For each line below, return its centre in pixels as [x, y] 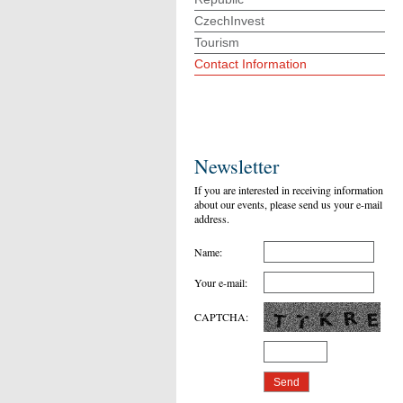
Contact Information [251, 64]
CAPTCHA [220, 316]
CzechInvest [229, 21]
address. [212, 218]
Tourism [217, 42]
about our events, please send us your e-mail [288, 204]
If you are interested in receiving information [289, 189]
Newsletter [237, 166]
